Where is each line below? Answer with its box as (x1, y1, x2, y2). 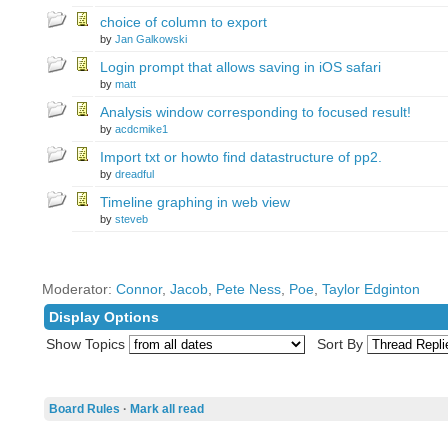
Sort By (316, 336, 363, 352)
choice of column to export (99, 14, 267, 30)
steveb (114, 213, 148, 225)
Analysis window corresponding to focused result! (99, 104, 411, 120)
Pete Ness (215, 281, 281, 297)
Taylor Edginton (321, 281, 420, 297)
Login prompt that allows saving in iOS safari (99, 59, 381, 75)
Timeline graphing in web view (99, 194, 290, 210)
